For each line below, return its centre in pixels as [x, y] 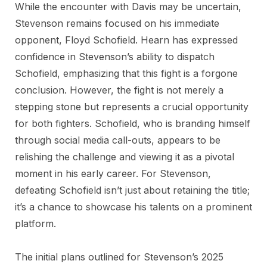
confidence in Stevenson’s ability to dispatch [115, 57]
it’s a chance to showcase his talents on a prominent [133, 207]
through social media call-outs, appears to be [118, 140]
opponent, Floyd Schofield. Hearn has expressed [126, 40]
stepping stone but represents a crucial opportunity [132, 107]
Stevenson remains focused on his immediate [117, 23]
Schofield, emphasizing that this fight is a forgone [126, 73]
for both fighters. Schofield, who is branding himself [133, 123]
